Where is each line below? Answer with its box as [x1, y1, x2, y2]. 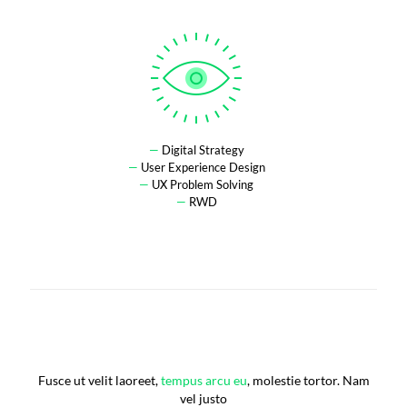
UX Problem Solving [149, 177, 254, 193]
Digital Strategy [158, 143, 244, 158]
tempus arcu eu [160, 372, 247, 389]
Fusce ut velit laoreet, [37, 372, 161, 389]
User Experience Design [137, 160, 265, 175]
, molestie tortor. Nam [246, 372, 370, 389]
